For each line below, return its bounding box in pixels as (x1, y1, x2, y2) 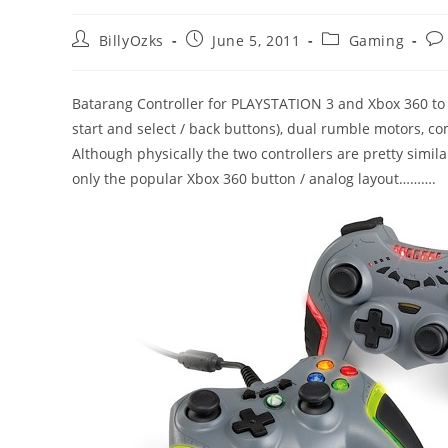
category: (321, 48, 388, 67)
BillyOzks (98, 31, 165, 50)
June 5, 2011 (212, 31, 301, 50)
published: (184, 48, 263, 67)
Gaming (348, 31, 405, 50)
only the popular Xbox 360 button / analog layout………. (72, 169, 436, 188)
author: (71, 48, 125, 67)
